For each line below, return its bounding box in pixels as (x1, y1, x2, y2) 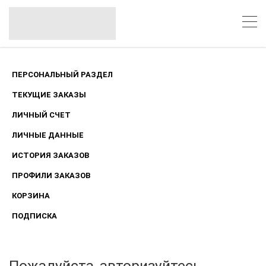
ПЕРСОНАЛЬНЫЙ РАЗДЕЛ (11, 69, 113, 79)
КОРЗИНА (11, 191, 50, 200)
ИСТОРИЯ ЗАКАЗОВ (11, 150, 89, 160)
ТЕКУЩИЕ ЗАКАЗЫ (11, 90, 86, 99)
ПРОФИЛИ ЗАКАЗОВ (11, 170, 90, 180)
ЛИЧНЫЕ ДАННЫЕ (11, 130, 84, 140)
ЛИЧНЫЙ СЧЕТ (11, 110, 71, 119)
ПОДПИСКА (11, 211, 57, 220)
